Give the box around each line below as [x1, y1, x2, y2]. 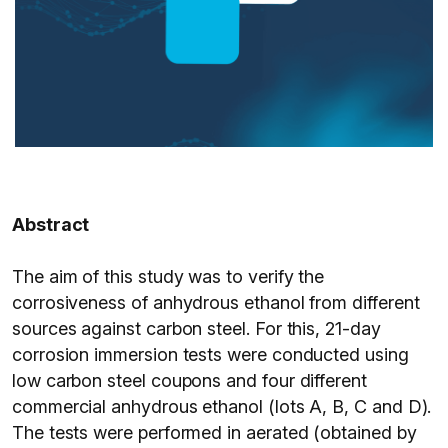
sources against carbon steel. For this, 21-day [12, 318, 381, 339]
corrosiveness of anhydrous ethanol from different [12, 292, 420, 313]
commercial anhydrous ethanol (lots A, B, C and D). [12, 396, 432, 417]
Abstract [12, 214, 90, 235]
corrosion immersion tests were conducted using [12, 344, 409, 365]
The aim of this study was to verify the [12, 266, 325, 287]
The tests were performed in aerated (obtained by [12, 422, 417, 443]
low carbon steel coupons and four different [12, 370, 367, 391]
